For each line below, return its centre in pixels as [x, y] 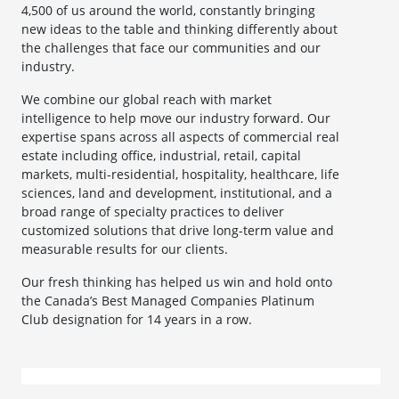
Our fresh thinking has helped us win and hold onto [177, 282]
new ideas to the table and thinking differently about [179, 29]
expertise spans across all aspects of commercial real [180, 137]
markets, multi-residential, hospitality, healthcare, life [180, 175]
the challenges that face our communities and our [171, 48]
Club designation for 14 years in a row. [137, 320]
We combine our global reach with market [147, 100]
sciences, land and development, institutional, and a [177, 193]
